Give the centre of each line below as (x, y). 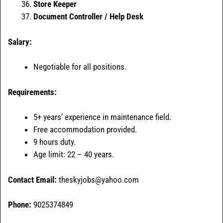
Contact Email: (32, 179)
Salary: (20, 42)
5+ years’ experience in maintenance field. (102, 117)
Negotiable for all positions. (80, 67)
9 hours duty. (55, 142)
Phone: (20, 205)
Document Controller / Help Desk (88, 17)
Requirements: (32, 92)
